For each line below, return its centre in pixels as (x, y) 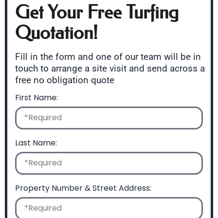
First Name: (36, 97)
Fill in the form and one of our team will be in (108, 57)
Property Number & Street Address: (83, 188)
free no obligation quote (65, 80)
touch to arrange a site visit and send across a (110, 69)
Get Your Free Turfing (97, 13)
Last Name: (36, 143)
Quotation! (56, 33)
